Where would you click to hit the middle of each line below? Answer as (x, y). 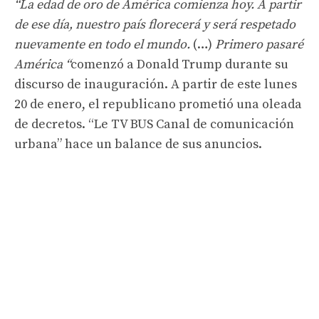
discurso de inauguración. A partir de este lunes (156, 84)
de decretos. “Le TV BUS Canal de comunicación (154, 124)
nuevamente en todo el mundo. (104, 44)
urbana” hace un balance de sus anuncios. (138, 144)
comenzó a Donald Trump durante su (179, 64)
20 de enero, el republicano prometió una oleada (158, 104)
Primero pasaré (259, 44)
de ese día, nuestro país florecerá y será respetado (155, 24)
